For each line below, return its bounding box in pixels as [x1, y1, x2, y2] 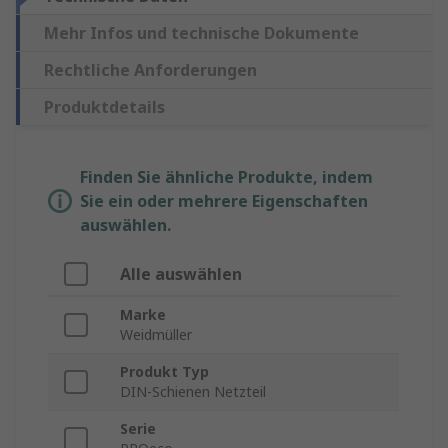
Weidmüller [120, 325, 192, 345]
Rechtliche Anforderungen [44, 59, 257, 82]
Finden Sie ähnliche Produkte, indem [80, 166, 373, 189]
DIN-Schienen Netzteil [120, 382, 266, 402]
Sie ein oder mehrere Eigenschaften [80, 190, 368, 213]
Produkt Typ [120, 362, 209, 382]
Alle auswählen [120, 263, 242, 286]
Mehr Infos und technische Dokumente [44, 22, 359, 45]
